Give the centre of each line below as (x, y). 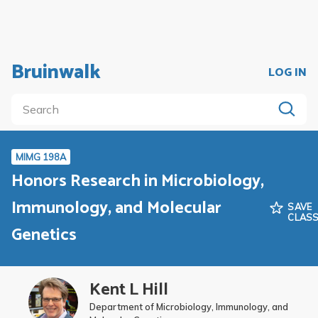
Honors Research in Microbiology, (138, 181)
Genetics (44, 235)
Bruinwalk (56, 72)
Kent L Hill (129, 290)
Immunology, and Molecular (116, 208)
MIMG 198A (41, 157)
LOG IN (287, 72)
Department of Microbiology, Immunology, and (189, 307)
